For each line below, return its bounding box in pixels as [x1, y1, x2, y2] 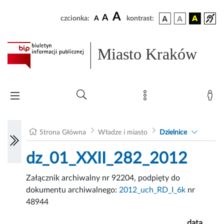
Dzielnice [159, 129, 187, 136]
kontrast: [126, 15, 154, 22]
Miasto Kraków [97, 45, 197, 63]
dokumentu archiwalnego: [26, 186, 119, 194]
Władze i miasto [97, 129, 147, 136]
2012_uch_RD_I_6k [119, 186, 186, 194]
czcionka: [60, 15, 89, 22]
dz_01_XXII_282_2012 [26, 150, 188, 167]
